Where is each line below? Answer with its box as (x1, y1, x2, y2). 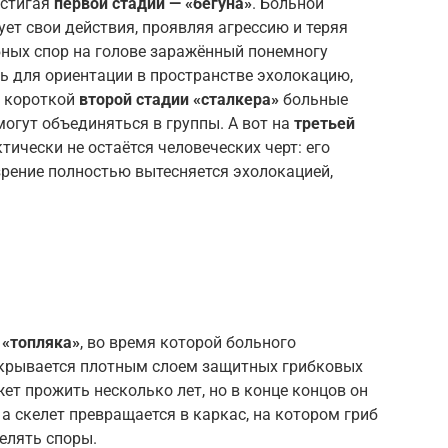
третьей (294, 113, 355, 133)
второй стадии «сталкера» (79, 89, 279, 109)
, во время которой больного (80, 332, 296, 352)
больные (279, 89, 348, 109)
